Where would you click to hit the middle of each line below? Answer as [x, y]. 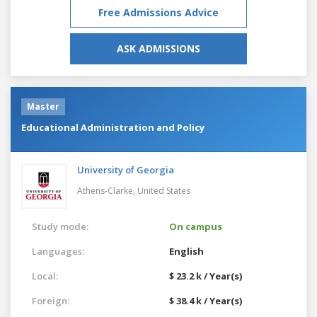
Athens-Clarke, [107, 190]
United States [164, 190]
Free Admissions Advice [158, 12]
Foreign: [51, 300]
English [186, 251]
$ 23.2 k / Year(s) [206, 276]
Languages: [58, 251]
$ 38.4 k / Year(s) [206, 300]
